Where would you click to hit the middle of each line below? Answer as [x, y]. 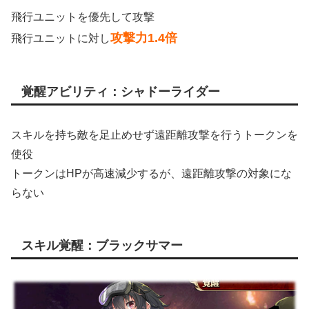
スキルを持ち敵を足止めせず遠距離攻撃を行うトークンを [154, 134]
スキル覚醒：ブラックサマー [102, 245]
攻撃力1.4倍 [144, 38]
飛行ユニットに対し [61, 38]
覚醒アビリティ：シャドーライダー [121, 91]
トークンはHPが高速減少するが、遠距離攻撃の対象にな [151, 173]
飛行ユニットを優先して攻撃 [83, 17]
